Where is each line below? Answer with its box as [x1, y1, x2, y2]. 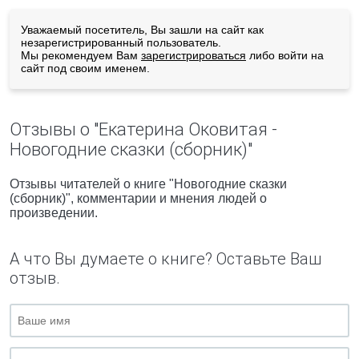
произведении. [10, 206, 98, 220]
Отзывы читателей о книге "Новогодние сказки [10, 177, 287, 191]
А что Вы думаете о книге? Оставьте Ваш [10, 249, 321, 268]
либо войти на [246, 49, 324, 62]
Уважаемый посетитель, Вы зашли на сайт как [21, 23, 264, 36]
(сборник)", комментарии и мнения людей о [10, 192, 267, 205]
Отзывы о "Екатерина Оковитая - [10, 119, 277, 139]
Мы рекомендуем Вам [21, 49, 141, 62]
